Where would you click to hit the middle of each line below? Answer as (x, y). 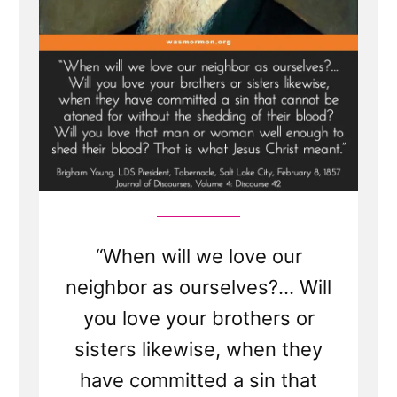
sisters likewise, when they (198, 350)
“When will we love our (198, 257)
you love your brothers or (198, 319)
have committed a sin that (198, 381)
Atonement (90, 73)
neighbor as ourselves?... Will (198, 288)
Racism (79, 101)
